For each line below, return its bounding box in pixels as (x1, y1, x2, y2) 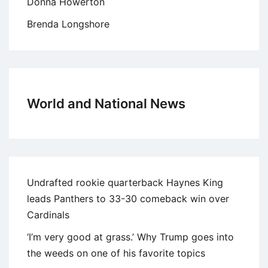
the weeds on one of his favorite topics (27, 246, 205, 259)
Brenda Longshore (27, 17, 109, 30)
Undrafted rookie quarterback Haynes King (27, 176, 223, 188)
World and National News (27, 95, 185, 111)
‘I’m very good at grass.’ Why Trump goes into (27, 230, 234, 243)
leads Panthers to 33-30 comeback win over (27, 192, 229, 205)
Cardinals (27, 208, 69, 221)
